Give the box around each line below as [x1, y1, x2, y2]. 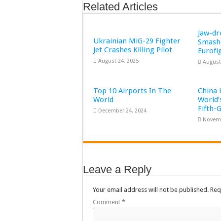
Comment [93, 198, 122, 206]
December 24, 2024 [98, 108, 147, 114]
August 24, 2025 [98, 58, 139, 65]
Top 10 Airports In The [93, 86, 171, 96]
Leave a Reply [83, 163, 151, 176]
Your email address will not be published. [93, 186, 209, 194]
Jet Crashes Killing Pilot [93, 45, 172, 55]
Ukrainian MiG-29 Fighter [93, 37, 181, 46]
